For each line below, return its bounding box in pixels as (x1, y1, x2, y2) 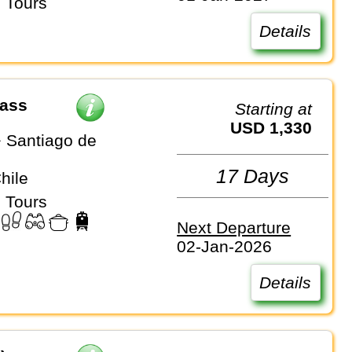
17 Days (216, 164, 290, 187)
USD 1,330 (242, 119, 313, 137)
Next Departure (177, 218, 291, 236)
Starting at (246, 100, 313, 119)
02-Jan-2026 (177, 236, 273, 255)
